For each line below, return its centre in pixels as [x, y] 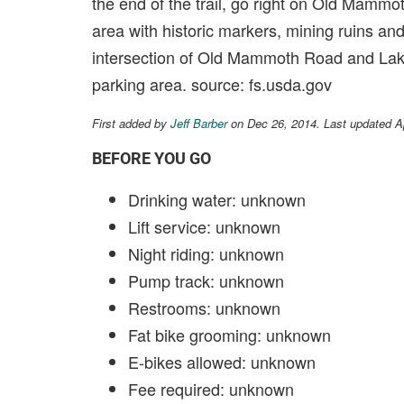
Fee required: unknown [211, 389]
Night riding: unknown [206, 253]
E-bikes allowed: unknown [222, 362]
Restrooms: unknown [204, 308]
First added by [131, 123]
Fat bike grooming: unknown [230, 335]
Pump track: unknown [206, 280]
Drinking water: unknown [217, 199]
